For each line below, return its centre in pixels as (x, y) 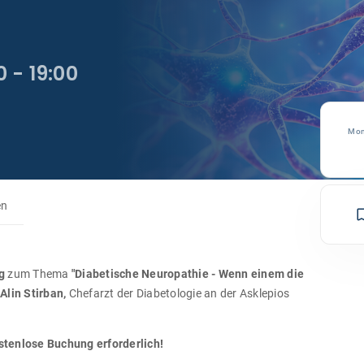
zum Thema (38, 274)
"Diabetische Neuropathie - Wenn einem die (187, 274)
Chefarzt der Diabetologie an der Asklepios (179, 293)
